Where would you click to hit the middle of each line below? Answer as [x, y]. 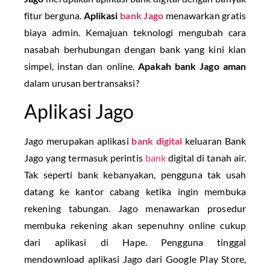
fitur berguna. [54, 15]
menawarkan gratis [204, 15]
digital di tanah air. [206, 158]
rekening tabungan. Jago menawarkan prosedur [135, 209]
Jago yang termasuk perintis [83, 158]
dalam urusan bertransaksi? [82, 83]
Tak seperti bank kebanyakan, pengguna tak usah [135, 175]
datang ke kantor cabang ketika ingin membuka [135, 192]
